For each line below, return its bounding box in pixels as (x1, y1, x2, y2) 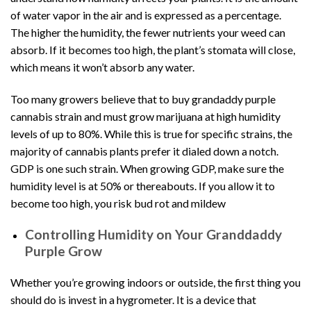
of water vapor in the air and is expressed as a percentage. (10, 8, 281, 22)
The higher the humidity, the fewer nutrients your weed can (10, 26, 285, 40)
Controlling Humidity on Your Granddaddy (24, 226, 282, 242)
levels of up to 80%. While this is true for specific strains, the (10, 126, 292, 140)
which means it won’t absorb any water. (10, 60, 194, 74)
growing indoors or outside (85, 276, 213, 289)
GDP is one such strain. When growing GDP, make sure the (10, 161, 284, 175)
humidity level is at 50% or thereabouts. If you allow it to (10, 178, 275, 192)
